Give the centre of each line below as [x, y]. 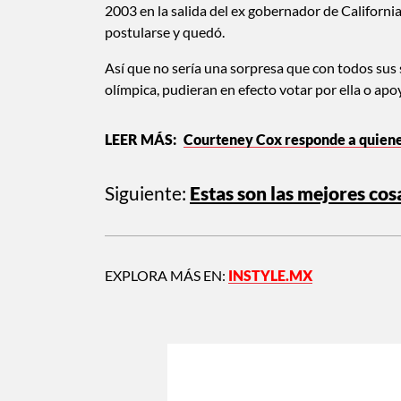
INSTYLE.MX [270, 275]
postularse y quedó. [165, 31]
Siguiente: [145, 192]
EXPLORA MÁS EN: [166, 275]
